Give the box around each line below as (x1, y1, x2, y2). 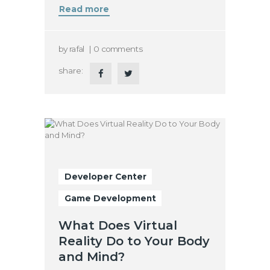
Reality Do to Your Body (58, 233, 210, 248)
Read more (59, 4, 110, 14)
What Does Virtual (58, 218, 178, 233)
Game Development (64, 193, 156, 203)
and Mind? (58, 249, 125, 264)
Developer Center (64, 171, 146, 181)
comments (101, 43, 142, 54)
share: (58, 65, 84, 75)
